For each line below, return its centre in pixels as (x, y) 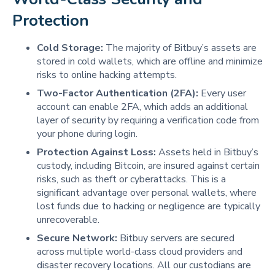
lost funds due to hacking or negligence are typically (149, 207)
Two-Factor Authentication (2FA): (119, 94)
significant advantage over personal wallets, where (147, 193)
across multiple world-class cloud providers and (140, 252)
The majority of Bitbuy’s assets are (180, 48)
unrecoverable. (68, 220)
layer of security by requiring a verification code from (148, 121)
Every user (223, 94)
